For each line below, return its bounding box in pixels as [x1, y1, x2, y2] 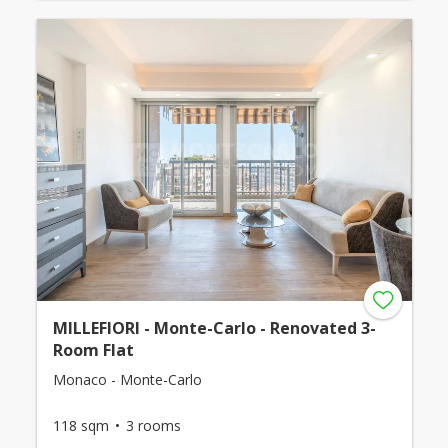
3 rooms [125, 415, 181, 435]
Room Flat [52, 338, 134, 361]
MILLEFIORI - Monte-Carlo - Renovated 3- [52, 316, 376, 339]
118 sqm [52, 415, 109, 435]
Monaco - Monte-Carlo [52, 369, 202, 389]
